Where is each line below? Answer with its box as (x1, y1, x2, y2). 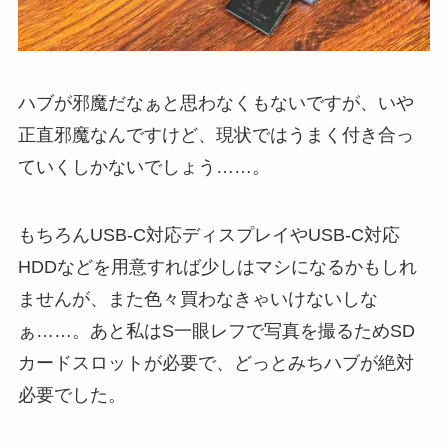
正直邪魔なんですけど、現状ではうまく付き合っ (17, 125, 414, 146)
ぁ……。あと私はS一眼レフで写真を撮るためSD (17, 321, 415, 342)
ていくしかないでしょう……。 (17, 157, 270, 178)
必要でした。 (17, 385, 126, 406)
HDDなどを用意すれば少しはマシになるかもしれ (17, 257, 417, 278)
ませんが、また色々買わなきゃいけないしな (17, 289, 378, 310)
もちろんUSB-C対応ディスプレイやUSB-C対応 (17, 225, 400, 246)
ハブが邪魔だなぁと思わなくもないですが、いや (17, 93, 414, 114)
